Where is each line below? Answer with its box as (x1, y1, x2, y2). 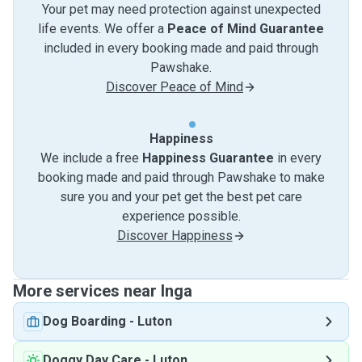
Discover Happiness (116, 228, 233, 243)
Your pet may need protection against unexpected (41, 2, 321, 17)
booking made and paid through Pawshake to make (37, 170, 325, 185)
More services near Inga (13, 281, 192, 301)
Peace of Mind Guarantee (167, 21, 324, 36)
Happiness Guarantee (142, 150, 274, 166)
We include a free (40, 150, 142, 166)
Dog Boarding (43, 314, 126, 329)
